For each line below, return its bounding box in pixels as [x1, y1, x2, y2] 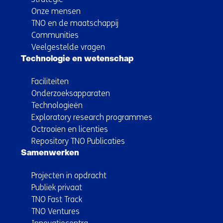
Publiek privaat [31, 182, 82, 192]
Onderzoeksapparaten [31, 88, 110, 98]
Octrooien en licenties [31, 124, 108, 134]
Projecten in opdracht [31, 170, 107, 180]
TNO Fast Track [31, 194, 82, 204]
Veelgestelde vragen [31, 42, 105, 52]
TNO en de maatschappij [31, 18, 118, 28]
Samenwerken [21, 149, 79, 157]
